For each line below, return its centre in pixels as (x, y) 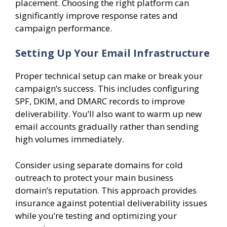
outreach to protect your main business (94, 177)
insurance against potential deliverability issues (111, 203)
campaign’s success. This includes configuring (107, 89)
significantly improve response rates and (97, 15)
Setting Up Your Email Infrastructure (112, 53)
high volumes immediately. (70, 139)
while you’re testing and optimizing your (96, 215)
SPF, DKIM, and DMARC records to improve (100, 101)
